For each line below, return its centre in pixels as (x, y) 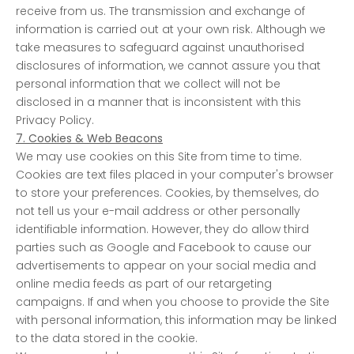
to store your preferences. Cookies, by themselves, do (168, 192)
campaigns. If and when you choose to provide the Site (173, 301)
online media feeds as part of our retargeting (144, 283)
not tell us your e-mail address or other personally (158, 211)
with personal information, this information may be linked (176, 320)
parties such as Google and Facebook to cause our (164, 247)
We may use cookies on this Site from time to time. (159, 156)
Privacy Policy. (55, 120)
